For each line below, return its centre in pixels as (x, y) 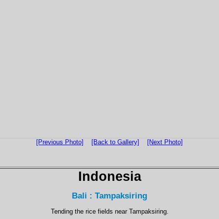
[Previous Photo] (60, 142)
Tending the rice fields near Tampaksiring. (109, 211)
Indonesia (109, 176)
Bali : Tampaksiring (109, 196)
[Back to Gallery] (115, 142)
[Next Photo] (165, 142)
